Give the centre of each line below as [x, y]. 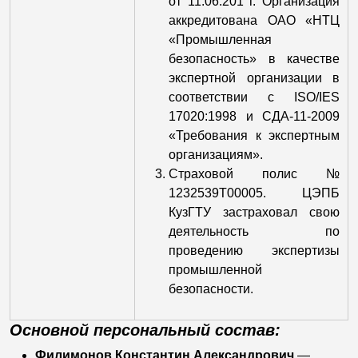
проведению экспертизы [254, 251]
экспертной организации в [254, 78]
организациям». [216, 155]
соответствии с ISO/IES [254, 97]
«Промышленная [220, 40]
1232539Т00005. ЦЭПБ [254, 193]
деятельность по [254, 231]
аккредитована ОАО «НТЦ [254, 20]
